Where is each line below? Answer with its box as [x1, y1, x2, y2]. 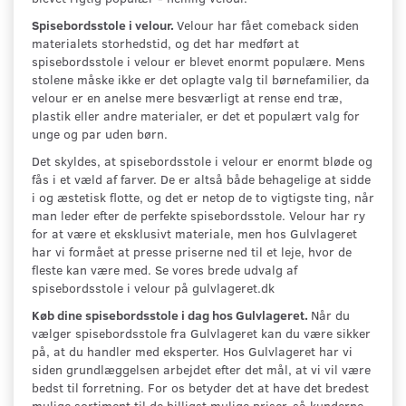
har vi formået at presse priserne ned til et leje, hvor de [32, 242, 352, 260]
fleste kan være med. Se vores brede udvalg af [32, 260, 297, 278]
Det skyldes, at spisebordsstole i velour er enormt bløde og [32, 151, 372, 169]
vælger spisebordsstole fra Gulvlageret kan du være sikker [32, 324, 371, 342]
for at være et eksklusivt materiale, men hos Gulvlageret [32, 224, 357, 242]
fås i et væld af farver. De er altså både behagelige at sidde [32, 169, 371, 188]
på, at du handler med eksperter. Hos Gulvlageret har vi [32, 342, 353, 360]
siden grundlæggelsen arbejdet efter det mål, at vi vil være [32, 360, 371, 378]
